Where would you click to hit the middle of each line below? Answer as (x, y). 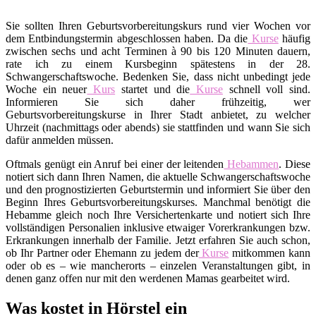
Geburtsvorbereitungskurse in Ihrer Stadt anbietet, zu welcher (158, 114)
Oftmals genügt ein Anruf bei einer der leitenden (115, 164)
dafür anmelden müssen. (60, 140)
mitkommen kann (270, 253)
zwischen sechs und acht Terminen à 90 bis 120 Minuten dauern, (158, 51)
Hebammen (251, 164)
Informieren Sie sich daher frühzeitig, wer (158, 102)
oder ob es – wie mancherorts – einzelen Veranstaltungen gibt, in (158, 265)
